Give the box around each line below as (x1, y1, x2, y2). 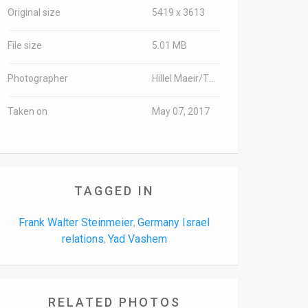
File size (8, 40, 42, 51)
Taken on (8, 106, 47, 117)
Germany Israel (137, 216, 210, 229)
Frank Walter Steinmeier (19, 216, 133, 229)
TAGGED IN (74, 184, 154, 198)
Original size (8, 7, 60, 18)
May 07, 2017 (152, 106, 210, 117)
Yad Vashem (107, 232, 167, 245)
